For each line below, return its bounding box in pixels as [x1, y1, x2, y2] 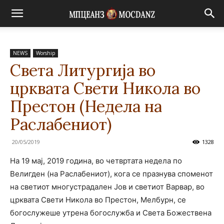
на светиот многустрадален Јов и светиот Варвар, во [10, 182, 204, 191]
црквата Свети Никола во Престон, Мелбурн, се [10, 195, 186, 204]
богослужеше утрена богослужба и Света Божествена [10, 208, 211, 217]
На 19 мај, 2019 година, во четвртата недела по [10, 156, 182, 165]
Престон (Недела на [10, 96, 162, 116]
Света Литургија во [10, 60, 155, 80]
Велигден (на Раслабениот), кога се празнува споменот [10, 169, 213, 178]
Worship [36, 49, 55, 56]
